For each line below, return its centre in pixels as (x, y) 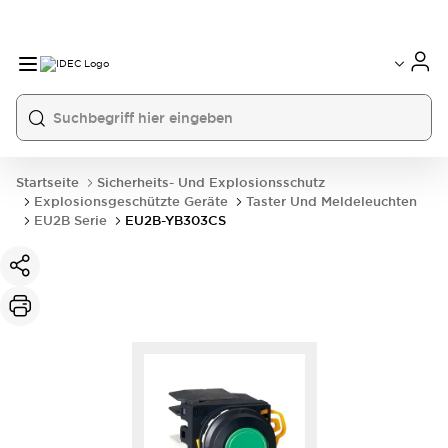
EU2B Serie (70, 220)
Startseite (47, 182)
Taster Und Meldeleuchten (331, 201)
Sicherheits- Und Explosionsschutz (211, 182)
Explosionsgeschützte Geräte (131, 201)
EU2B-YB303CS (175, 220)
